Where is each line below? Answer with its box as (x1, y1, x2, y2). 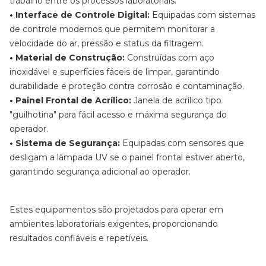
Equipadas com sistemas (150, 9, 255, 20)
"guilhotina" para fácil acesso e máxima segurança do (9, 109, 227, 120)
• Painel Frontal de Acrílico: (9, 95, 131, 106)
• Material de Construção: (9, 52, 125, 63)
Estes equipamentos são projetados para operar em (9, 204, 223, 215)
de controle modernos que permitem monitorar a (9, 24, 215, 34)
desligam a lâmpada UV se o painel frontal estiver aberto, (9, 152, 245, 163)
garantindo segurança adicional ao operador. (9, 166, 191, 177)
